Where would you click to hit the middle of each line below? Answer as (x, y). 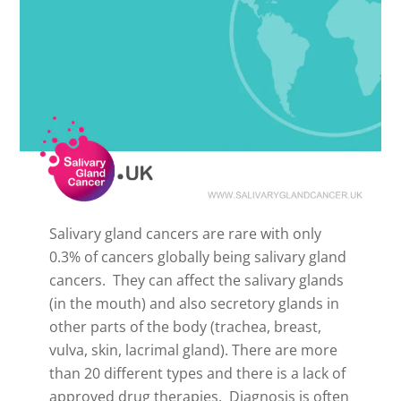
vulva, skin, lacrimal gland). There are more (193, 350)
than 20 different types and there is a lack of (197, 373)
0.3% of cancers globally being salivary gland (197, 256)
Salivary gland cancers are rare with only (185, 233)
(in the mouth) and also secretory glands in (194, 303)
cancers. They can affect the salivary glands (196, 280)
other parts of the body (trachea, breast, (185, 326)
